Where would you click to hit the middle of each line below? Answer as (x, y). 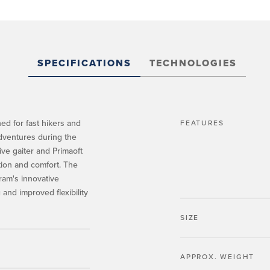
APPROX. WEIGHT (218, 257)
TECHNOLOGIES (193, 63)
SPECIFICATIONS (84, 63)
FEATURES (202, 123)
